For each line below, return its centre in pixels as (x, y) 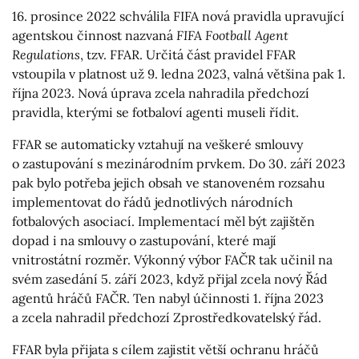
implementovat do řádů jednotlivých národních (153, 202)
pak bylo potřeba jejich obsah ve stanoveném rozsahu (169, 182)
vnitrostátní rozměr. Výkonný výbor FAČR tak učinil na (172, 259)
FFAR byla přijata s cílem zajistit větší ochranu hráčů (165, 349)
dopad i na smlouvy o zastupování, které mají (144, 240)
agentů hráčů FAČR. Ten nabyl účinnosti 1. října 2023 (168, 298)
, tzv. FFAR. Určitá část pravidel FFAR (188, 54)
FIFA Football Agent (232, 35)
